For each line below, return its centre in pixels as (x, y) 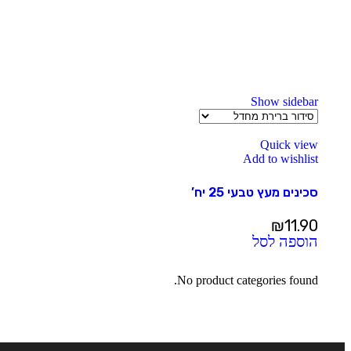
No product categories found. (248, 280)
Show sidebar (284, 101)
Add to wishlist (280, 159)
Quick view (289, 145)
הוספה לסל (285, 241)
